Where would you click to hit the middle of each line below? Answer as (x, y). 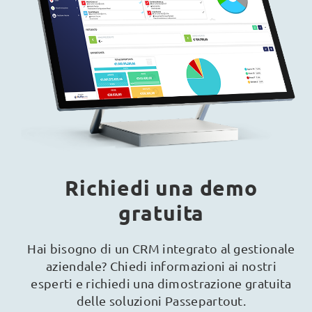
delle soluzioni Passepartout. (161, 300)
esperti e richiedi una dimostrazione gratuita (161, 283)
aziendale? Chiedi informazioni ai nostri (161, 265)
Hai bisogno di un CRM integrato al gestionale (161, 248)
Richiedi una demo (161, 187)
